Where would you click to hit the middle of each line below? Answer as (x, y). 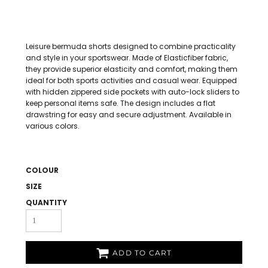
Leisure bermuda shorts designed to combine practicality (131, 46)
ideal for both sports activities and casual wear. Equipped (131, 80)
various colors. (53, 126)
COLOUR (42, 170)
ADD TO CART (142, 253)
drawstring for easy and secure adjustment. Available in (129, 115)
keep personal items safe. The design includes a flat (121, 103)
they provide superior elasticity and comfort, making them (132, 69)
